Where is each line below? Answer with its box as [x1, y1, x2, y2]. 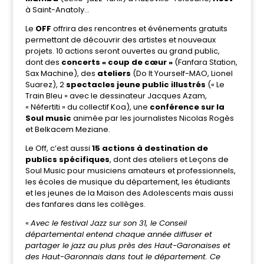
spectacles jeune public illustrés [65, 79, 206, 90]
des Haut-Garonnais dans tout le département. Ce [25, 251, 220, 262]
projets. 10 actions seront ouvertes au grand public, [25, 45, 220, 57]
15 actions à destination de [91, 143, 208, 154]
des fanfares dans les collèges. [25, 199, 146, 210]
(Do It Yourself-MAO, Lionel [130, 68, 233, 79]
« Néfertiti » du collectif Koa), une [25, 101, 150, 113]
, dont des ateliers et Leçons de [109, 154, 229, 165]
